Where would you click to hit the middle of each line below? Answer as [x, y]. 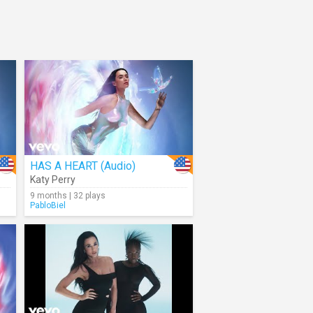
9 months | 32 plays [68, 196]
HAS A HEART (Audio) [83, 166]
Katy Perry [53, 180]
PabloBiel [48, 205]
